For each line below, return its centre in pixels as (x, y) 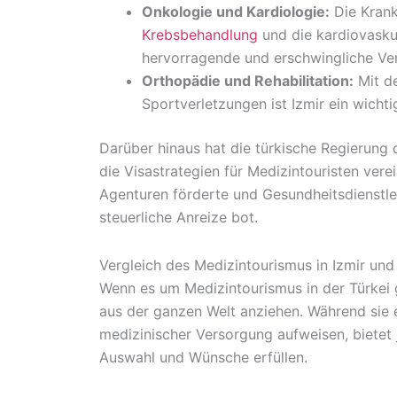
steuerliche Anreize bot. (179, 218)
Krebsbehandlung (202, 35)
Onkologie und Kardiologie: (236, 12)
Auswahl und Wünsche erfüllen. (203, 358)
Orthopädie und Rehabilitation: (248, 81)
